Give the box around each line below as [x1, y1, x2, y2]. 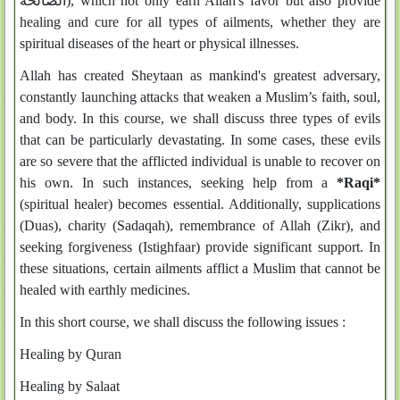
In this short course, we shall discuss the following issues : [20, 314, 346, 329]
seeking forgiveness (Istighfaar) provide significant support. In [20, 239, 380, 254]
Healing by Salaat [20, 379, 120, 394]
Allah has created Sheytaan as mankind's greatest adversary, [20, 68, 380, 83]
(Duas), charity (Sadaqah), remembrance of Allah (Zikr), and [20, 218, 380, 233]
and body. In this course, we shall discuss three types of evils [20, 111, 380, 126]
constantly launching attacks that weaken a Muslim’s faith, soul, [20, 89, 380, 104]
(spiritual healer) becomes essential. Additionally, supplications [20, 196, 380, 212]
